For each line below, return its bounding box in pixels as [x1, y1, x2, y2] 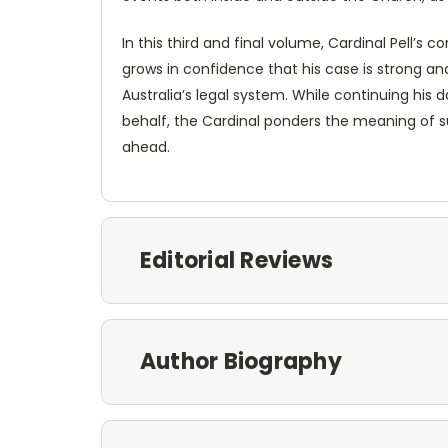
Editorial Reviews [139, 244, 334, 276]
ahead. [122, 136, 170, 157]
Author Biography [139, 346, 342, 378]
